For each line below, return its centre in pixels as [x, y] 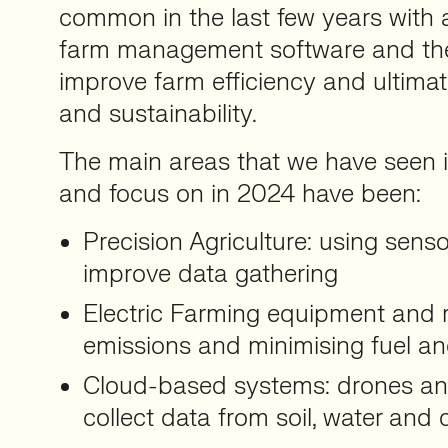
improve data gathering [210, 274]
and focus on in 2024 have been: [240, 194]
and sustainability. [158, 114]
